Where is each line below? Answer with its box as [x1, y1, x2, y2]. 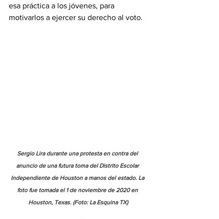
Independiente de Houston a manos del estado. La [11, 175, 146, 181]
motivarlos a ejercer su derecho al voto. [9, 13, 143, 22]
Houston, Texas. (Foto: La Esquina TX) [28, 199, 128, 206]
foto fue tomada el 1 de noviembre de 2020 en [17, 187, 139, 194]
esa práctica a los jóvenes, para [9, 1, 116, 10]
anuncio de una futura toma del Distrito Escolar [16, 162, 140, 169]
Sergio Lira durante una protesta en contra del [17, 150, 139, 157]
